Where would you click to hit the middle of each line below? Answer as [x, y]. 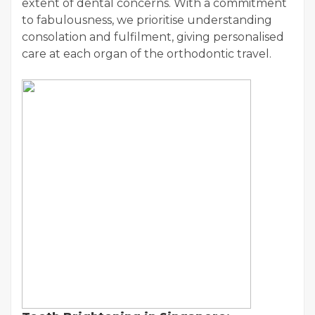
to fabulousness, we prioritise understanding [147, 20]
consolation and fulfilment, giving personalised [153, 37]
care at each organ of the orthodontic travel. [147, 54]
